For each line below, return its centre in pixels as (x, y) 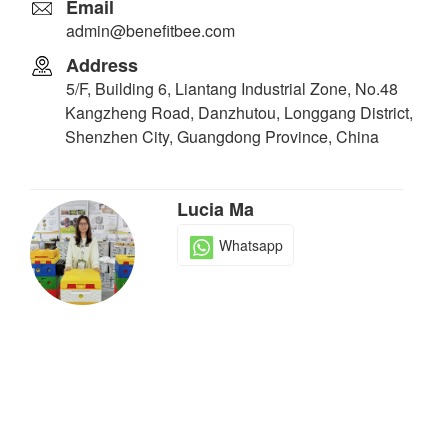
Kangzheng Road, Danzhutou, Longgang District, (239, 112)
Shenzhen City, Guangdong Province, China (222, 136)
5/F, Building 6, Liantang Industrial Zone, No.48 (232, 88)
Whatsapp (250, 244)
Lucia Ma (215, 208)
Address (102, 64)
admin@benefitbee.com (150, 30)
